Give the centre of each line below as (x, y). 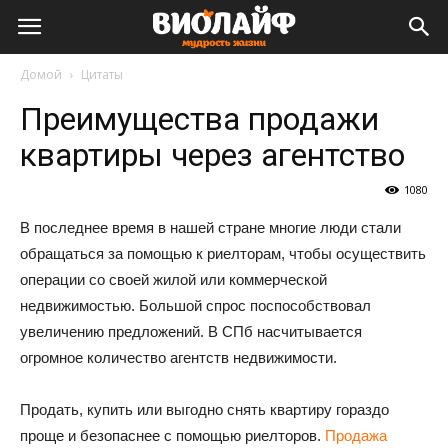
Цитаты (102, 74)
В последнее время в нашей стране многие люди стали (210, 227)
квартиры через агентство (212, 155)
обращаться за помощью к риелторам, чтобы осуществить (223, 253)
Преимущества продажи (199, 119)
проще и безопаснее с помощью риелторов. (172, 435)
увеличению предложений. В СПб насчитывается (191, 331)
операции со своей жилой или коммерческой (173, 279)
